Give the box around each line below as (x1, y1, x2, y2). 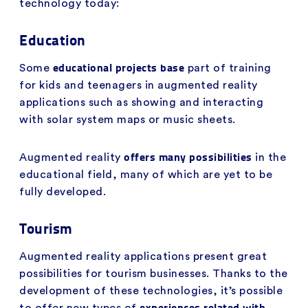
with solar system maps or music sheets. (19, 113, 236, 125)
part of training (187, 62, 272, 74)
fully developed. (19, 186, 106, 197)
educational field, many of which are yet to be (19, 168, 272, 180)
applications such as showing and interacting (19, 96, 263, 108)
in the (255, 151, 286, 163)
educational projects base (52, 58, 188, 75)
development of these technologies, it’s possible (19, 285, 283, 296)
